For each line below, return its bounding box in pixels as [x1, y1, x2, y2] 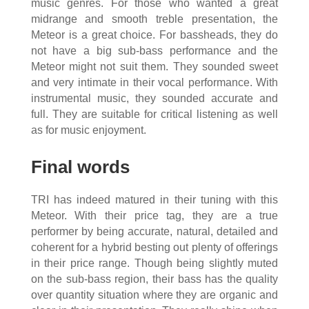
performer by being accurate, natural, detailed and [30, 225, 279, 237]
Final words [30, 156, 130, 177]
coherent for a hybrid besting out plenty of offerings [30, 241, 279, 253]
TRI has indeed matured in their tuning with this [30, 193, 279, 206]
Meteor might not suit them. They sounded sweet [30, 60, 279, 72]
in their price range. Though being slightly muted [30, 257, 279, 269]
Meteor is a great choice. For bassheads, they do [30, 28, 279, 41]
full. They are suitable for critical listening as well [30, 108, 279, 120]
